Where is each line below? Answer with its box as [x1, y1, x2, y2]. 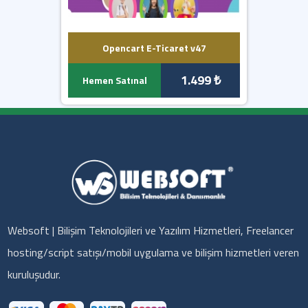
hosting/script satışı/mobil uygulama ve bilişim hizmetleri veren [7, 244, 299, 261]
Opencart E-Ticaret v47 [102, 40, 206, 55]
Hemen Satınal [82, 73, 147, 88]
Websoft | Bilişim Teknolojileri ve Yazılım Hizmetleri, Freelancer [7, 222, 294, 239]
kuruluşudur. [7, 266, 60, 283]
